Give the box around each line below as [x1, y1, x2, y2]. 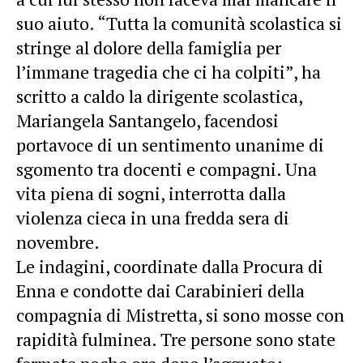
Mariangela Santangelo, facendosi [16, 108, 279, 132]
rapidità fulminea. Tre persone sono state [16, 327, 335, 351]
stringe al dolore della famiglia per [16, 35, 281, 59]
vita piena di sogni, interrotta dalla [16, 181, 286, 205]
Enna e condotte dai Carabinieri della [16, 278, 305, 302]
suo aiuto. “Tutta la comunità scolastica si [16, 11, 342, 35]
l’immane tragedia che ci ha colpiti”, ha [16, 59, 321, 83]
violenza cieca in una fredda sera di [16, 205, 289, 229]
